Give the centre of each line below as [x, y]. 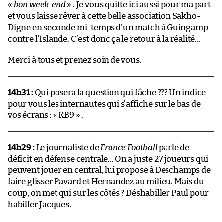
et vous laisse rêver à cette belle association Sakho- [104, 16]
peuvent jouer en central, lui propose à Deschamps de [109, 170]
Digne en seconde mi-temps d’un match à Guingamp [108, 27]
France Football [129, 147]
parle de [173, 147]
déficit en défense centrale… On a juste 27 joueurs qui [108, 159]
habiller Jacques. [40, 204]
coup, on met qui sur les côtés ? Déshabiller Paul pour [109, 193]
